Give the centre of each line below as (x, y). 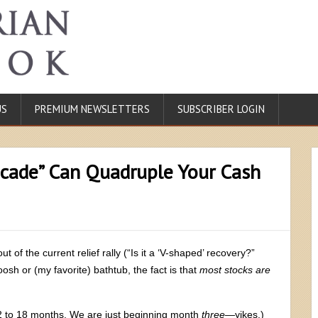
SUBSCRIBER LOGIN (221, 109)
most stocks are (235, 269)
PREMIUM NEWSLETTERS (92, 109)
